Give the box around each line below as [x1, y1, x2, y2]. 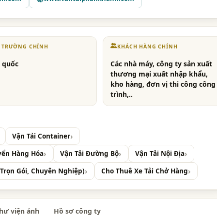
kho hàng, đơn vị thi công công [110, 79, 216, 89]
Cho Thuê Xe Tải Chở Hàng [101, 167, 188, 176]
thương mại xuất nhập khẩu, [110, 69, 208, 79]
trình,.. [110, 90, 133, 99]
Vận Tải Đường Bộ [60, 149, 119, 158]
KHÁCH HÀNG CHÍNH [117, 43, 178, 50]
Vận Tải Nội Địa [135, 149, 185, 158]
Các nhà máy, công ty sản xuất [110, 59, 213, 69]
